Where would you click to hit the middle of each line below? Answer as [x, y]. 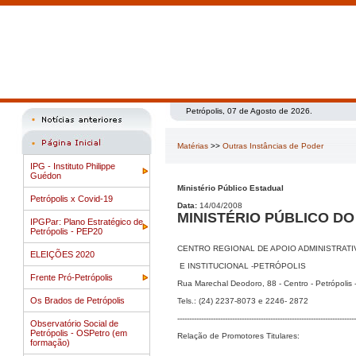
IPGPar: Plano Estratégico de [87, 222]
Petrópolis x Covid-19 [72, 199]
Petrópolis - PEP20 [66, 231]
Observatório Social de [74, 323]
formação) [50, 342]
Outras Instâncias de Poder [273, 146]
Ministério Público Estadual [230, 188]
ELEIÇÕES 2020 [62, 254]
